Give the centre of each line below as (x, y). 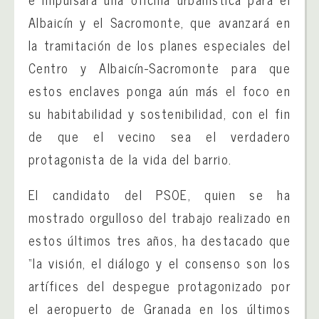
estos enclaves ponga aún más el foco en (159, 91)
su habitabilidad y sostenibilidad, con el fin (159, 114)
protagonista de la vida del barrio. (130, 159)
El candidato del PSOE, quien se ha (159, 195)
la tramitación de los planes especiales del (159, 45)
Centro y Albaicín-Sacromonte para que (159, 68)
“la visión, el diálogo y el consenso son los (159, 263)
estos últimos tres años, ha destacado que (159, 240)
